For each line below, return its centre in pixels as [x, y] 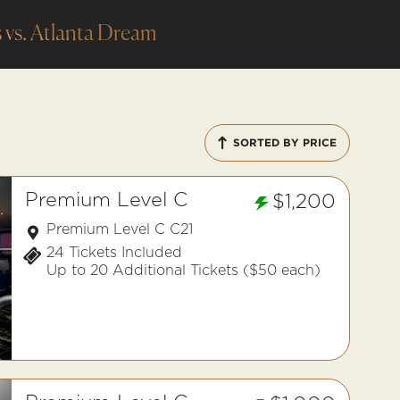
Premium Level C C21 [120, 229]
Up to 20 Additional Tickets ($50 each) [183, 270]
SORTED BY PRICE [285, 142]
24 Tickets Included [114, 252]
